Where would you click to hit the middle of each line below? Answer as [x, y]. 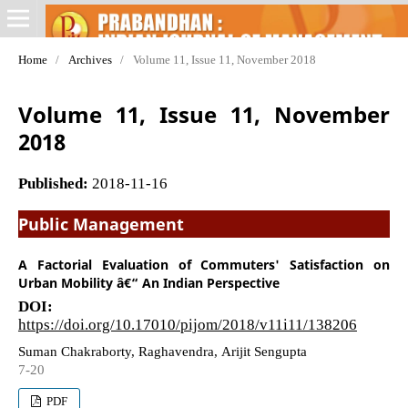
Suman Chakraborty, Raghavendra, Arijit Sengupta [162, 351]
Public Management [101, 224]
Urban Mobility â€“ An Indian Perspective [148, 282]
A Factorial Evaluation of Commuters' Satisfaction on [204, 264]
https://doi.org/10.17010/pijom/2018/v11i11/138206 [187, 323]
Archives [90, 59]
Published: [55, 182]
